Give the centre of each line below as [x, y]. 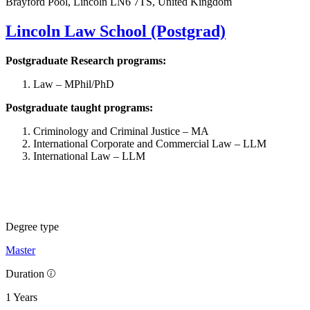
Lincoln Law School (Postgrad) [116, 31]
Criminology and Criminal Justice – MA [121, 131]
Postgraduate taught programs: [79, 107]
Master [20, 250]
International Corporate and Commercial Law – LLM [150, 143]
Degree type [32, 226]
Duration [26, 273]
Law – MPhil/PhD [74, 84]
